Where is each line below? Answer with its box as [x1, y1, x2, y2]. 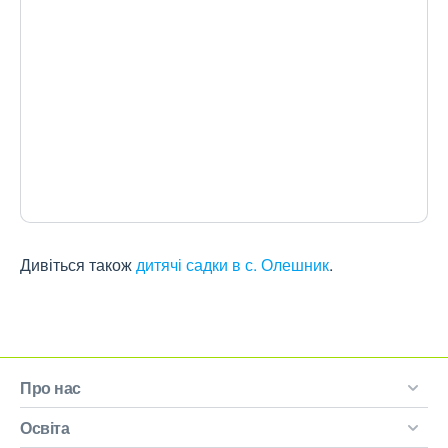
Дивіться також [20, 253, 136, 276]
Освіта [20, 416, 69, 439]
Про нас [20, 376, 81, 399]
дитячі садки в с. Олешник [136, 253, 329, 276]
